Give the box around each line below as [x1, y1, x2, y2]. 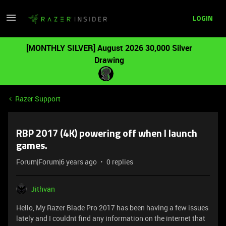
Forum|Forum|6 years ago [16, 157, 97, 166]
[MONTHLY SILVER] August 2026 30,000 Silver [26, 42, 192, 53]
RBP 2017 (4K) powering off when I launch [16, 129, 197, 139]
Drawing [94, 54, 124, 66]
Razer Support [15, 94, 61, 103]
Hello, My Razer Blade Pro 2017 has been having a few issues [16, 203, 208, 212]
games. [16, 141, 47, 151]
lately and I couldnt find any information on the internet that [16, 213, 205, 223]
